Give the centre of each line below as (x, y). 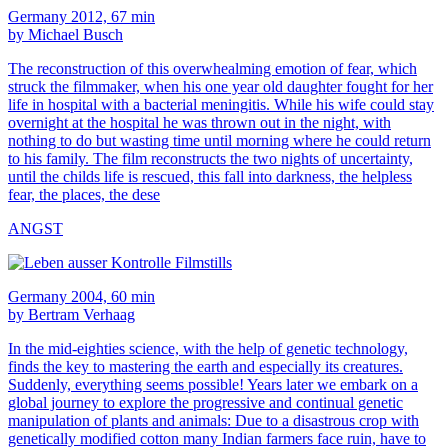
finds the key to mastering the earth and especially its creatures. (205, 366)
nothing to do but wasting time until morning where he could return (219, 140)
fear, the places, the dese (84, 194)
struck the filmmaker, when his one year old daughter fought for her (220, 86)
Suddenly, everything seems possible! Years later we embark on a (213, 384)
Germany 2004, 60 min (81, 296)
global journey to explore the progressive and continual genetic (205, 402)
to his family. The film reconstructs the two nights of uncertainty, (210, 158)
